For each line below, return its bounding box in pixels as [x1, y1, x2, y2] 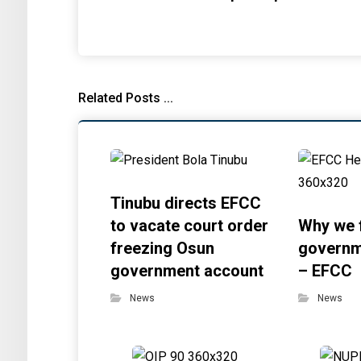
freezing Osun [110, 239, 215, 258]
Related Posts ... [78, 90, 174, 106]
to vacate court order [110, 216, 269, 235]
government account [110, 261, 264, 280]
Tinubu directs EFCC [110, 193, 262, 213]
